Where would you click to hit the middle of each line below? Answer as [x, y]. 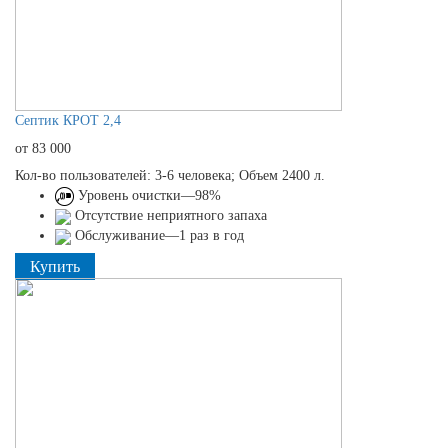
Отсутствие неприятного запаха [169, 215]
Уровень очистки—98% [147, 195]
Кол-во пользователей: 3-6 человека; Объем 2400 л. [170, 175]
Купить [55, 266]
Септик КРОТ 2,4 [68, 120]
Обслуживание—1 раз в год [157, 235]
